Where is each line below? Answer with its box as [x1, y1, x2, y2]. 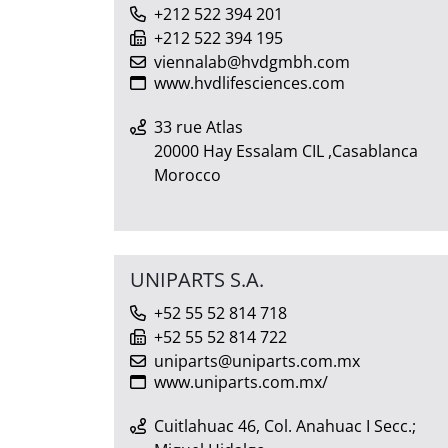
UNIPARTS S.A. [130, 265, 264, 293]
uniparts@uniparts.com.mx [154, 349, 360, 372]
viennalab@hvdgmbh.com [154, 50, 350, 73]
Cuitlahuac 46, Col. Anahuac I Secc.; [154, 414, 416, 437]
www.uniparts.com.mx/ [154, 370, 328, 393]
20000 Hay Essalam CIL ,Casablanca [154, 139, 418, 162]
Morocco [154, 163, 221, 186]
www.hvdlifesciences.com [154, 71, 345, 94]
